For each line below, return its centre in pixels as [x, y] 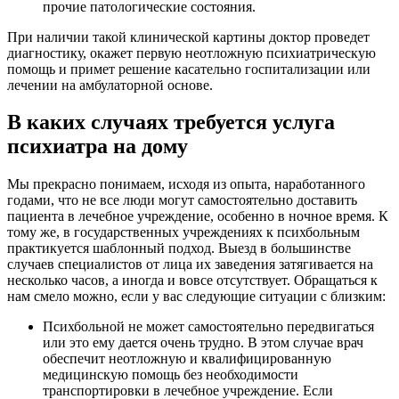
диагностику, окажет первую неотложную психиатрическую [191, 53]
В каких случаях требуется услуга [171, 122]
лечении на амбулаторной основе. [110, 85]
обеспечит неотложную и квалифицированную [187, 359]
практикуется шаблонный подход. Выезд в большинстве [179, 248]
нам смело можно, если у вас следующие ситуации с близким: [196, 297]
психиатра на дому [98, 147]
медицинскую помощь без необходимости [171, 375]
